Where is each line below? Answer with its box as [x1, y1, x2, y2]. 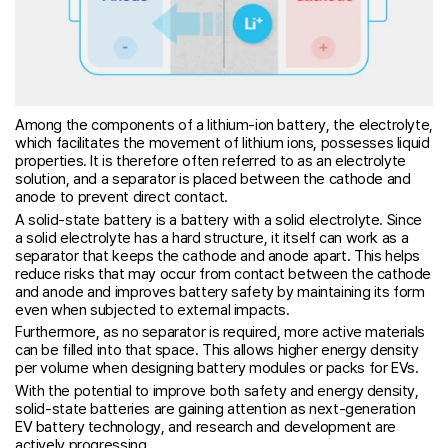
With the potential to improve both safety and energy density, [15, 382, 419, 401]
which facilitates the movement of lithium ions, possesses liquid [15, 133, 430, 152]
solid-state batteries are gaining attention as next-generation [15, 400, 416, 419]
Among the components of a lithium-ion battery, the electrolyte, [15, 115, 433, 134]
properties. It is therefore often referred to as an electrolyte [15, 151, 406, 170]
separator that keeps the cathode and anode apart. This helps [15, 246, 421, 265]
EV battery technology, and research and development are [15, 418, 396, 437]
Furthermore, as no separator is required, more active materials [15, 323, 425, 342]
